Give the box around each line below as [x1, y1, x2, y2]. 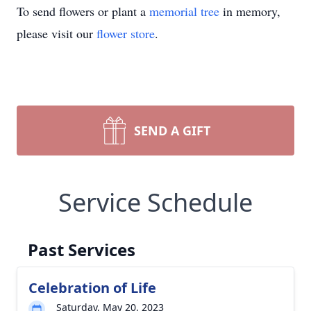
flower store [96, 25, 155, 42]
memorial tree [149, 3, 219, 19]
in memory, [219, 3, 280, 19]
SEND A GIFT [134, 122, 210, 139]
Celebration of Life [28, 278, 156, 297]
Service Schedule [58, 185, 253, 219]
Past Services [28, 238, 135, 261]
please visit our [17, 25, 96, 42]
